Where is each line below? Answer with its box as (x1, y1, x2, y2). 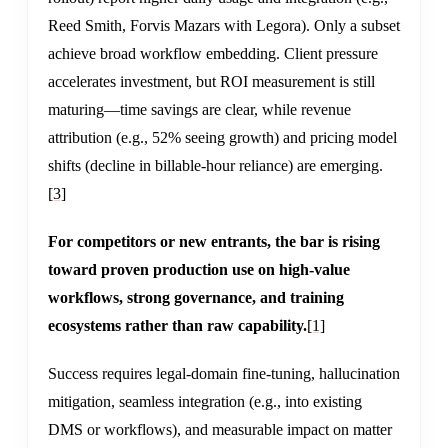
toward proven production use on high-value (48, 261, 350, 279)
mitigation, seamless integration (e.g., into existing (48, 393, 362, 411)
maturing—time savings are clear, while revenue (48, 101, 351, 119)
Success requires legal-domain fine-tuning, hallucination (48, 365, 400, 383)
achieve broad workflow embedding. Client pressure (48, 45, 378, 63)
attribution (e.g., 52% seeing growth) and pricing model (48, 129, 397, 147)
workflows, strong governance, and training (48, 289, 344, 307)
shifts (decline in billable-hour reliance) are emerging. (48, 157, 383, 175)
